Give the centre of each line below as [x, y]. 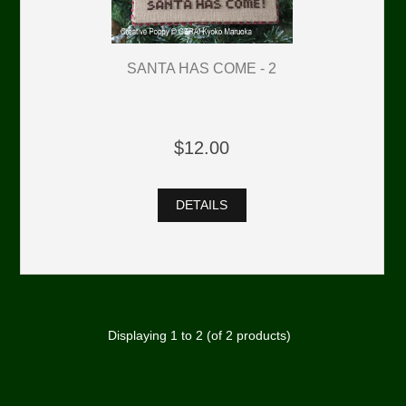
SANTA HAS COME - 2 [202, 68]
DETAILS [202, 206]
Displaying [139, 336]
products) [261, 336]
